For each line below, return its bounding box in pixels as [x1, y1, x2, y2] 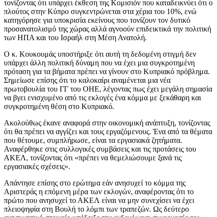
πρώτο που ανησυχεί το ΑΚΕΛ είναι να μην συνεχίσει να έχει [4, 196, 194, 204]
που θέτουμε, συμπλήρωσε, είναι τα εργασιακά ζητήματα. [4, 136, 182, 144]
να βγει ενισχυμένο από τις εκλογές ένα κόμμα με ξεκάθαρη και [4, 93, 201, 102]
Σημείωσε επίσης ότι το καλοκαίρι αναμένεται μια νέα [4, 76, 170, 84]
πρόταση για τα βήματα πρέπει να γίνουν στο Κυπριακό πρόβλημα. [4, 67, 210, 76]
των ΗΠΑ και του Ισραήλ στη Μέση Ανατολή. [4, 33, 147, 42]
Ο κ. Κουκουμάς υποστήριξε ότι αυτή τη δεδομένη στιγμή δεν [4, 49, 196, 58]
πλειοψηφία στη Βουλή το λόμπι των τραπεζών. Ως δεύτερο [4, 204, 189, 213]
